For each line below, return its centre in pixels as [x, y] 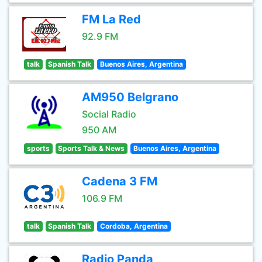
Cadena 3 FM [120, 181]
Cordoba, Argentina [134, 226]
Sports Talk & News [92, 148]
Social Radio [109, 114]
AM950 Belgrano [130, 97]
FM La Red [111, 19]
